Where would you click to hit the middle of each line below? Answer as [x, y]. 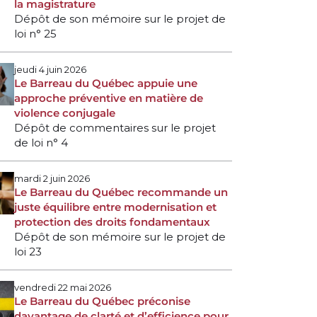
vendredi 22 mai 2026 [63, 287]
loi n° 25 [35, 33]
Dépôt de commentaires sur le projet [115, 127]
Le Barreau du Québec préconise [102, 301]
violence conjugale [65, 113]
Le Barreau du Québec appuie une [106, 83]
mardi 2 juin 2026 [52, 178]
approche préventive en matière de [109, 98]
